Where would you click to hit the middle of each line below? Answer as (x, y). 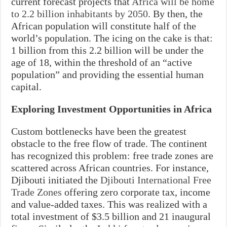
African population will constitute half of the (104, 26)
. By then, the (176, 13)
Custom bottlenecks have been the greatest (99, 131)
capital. (27, 86)
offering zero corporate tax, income (136, 192)
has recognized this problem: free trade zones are (112, 155)
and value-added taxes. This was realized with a (109, 204)
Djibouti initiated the (56, 180)
